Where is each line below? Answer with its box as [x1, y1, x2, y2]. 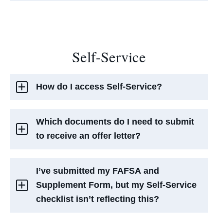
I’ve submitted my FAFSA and [36, 166, 160, 176]
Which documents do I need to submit [36, 117, 195, 127]
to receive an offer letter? [36, 131, 141, 141]
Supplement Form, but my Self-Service [36, 180, 197, 190]
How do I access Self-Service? [36, 82, 163, 92]
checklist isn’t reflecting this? [36, 194, 160, 204]
